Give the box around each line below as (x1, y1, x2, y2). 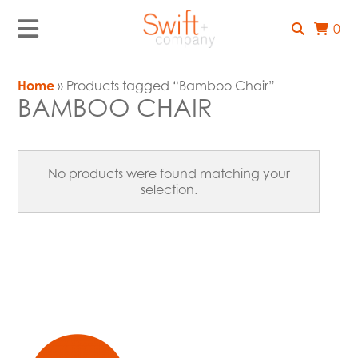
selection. (140, 181, 197, 198)
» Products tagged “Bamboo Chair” (54, 78, 276, 94)
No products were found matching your (47, 165, 290, 182)
